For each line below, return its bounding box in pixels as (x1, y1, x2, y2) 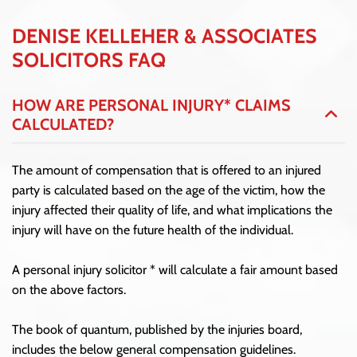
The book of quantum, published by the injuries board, (12, 321, 302, 337)
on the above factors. (12, 281, 126, 297)
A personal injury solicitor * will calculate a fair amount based (12, 261, 338, 277)
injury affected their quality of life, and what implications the (12, 202, 332, 218)
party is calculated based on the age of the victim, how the (12, 182, 325, 198)
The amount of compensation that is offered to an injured (12, 162, 321, 178)
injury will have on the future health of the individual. (12, 222, 293, 237)
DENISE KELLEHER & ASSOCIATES (12, 23, 317, 48)
